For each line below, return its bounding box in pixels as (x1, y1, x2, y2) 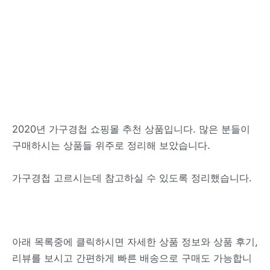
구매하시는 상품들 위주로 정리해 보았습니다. (12, 139, 210, 152)
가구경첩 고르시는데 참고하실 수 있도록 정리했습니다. (12, 171, 252, 184)
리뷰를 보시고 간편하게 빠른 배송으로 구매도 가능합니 (12, 252, 252, 264)
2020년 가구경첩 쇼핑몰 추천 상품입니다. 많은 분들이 (12, 123, 250, 136)
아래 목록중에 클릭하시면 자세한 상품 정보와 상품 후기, (12, 236, 258, 248)
